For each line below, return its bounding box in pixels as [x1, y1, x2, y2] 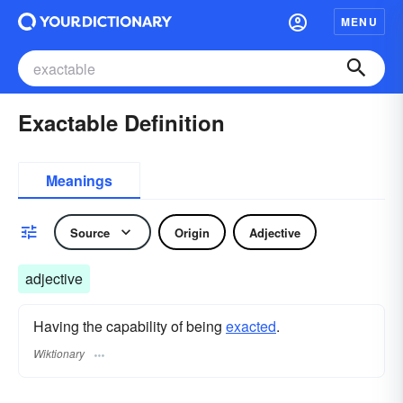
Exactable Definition [18, 107, 225, 138]
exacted [226, 316, 276, 336]
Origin [175, 223, 210, 241]
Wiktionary [33, 345, 85, 362]
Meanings [46, 170, 112, 191]
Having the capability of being [33, 316, 226, 336]
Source [70, 223, 110, 241]
